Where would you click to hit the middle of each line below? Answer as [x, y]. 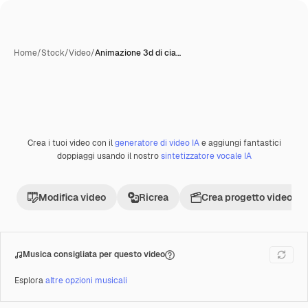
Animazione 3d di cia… [138, 53]
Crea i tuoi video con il [71, 143]
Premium [47, 147]
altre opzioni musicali [86, 280]
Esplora [30, 280]
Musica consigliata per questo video [94, 254]
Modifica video [72, 197]
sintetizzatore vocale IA [206, 156]
